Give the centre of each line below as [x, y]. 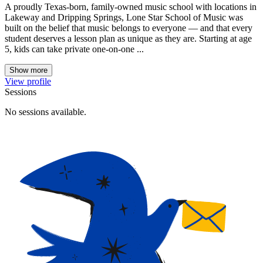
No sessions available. [45, 112]
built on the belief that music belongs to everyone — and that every [129, 28]
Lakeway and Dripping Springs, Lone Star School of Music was [124, 17]
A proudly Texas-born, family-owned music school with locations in [131, 6]
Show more [28, 70]
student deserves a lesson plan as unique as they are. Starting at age [128, 38]
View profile [28, 81]
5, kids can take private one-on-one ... [74, 49]
